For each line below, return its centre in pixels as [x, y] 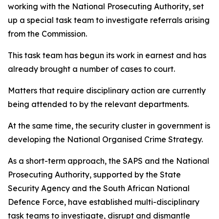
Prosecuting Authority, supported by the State [94, 175]
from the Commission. [47, 34]
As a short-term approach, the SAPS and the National [109, 161]
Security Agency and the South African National [99, 188]
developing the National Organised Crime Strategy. [105, 139]
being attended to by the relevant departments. [98, 104]
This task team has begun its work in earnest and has [107, 55]
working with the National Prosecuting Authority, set [106, 6]
